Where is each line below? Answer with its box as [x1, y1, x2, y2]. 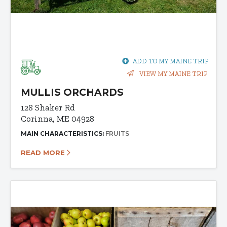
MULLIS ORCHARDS [21, 86, 124, 98]
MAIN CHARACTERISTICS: [21, 129, 105, 137]
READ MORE [21, 148, 67, 157]
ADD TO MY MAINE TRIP [133, 57, 208, 65]
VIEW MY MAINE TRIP [138, 69, 207, 78]
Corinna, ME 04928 [21, 113, 94, 124]
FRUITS [105, 129, 129, 137]
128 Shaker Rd [21, 102, 75, 112]
